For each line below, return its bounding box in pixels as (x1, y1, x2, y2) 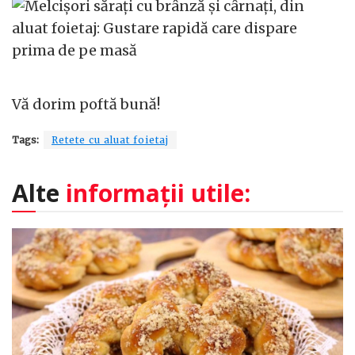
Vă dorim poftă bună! (12, 95, 160, 113)
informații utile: (66, 177, 250, 209)
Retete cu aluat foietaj (52, 134, 169, 146)
